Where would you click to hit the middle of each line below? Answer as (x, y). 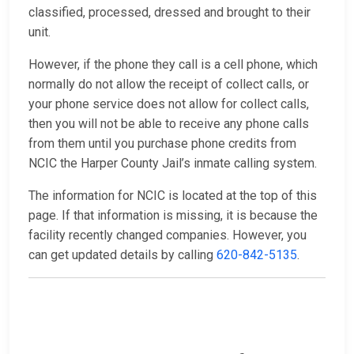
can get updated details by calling (122, 255)
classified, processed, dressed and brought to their (169, 13)
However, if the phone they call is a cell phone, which (173, 65)
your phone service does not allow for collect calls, (169, 104)
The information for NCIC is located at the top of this (173, 196)
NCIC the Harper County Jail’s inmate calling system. (174, 164)
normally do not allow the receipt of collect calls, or (169, 85)
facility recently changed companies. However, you (168, 235)
